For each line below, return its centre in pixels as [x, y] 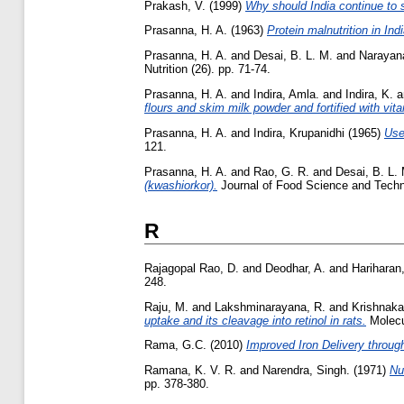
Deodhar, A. [295, 268]
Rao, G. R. [281, 171]
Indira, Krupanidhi [299, 133]
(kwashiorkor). [181, 185]
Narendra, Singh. [306, 371]
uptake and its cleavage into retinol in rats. [255, 320]
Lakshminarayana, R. [270, 307]
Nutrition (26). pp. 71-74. [207, 69]
